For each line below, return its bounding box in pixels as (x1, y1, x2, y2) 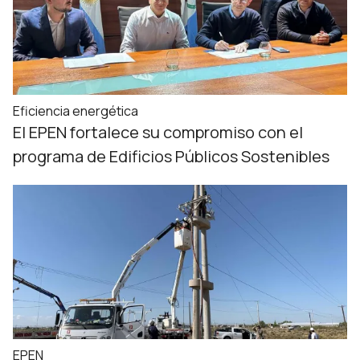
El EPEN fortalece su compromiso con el (13, 121, 303, 143)
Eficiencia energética (13, 102, 138, 120)
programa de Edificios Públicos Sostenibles (13, 145, 329, 167)
